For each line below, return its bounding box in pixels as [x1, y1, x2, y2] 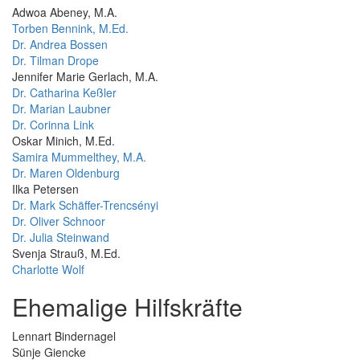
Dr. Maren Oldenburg [12, 165, 120, 182]
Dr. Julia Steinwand [12, 229, 109, 246]
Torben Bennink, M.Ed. [12, 20, 129, 37]
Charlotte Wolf [12, 261, 84, 278]
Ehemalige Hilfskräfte [12, 289, 243, 325]
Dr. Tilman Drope [12, 52, 99, 69]
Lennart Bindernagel [12, 328, 116, 345]
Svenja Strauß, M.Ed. [12, 245, 121, 262]
